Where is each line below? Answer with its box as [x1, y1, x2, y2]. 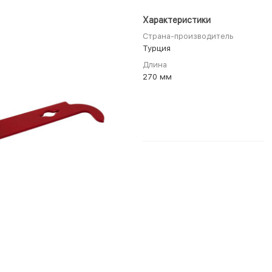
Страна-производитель [143, 32, 234, 41]
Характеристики [143, 15, 211, 25]
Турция [143, 44, 171, 53]
